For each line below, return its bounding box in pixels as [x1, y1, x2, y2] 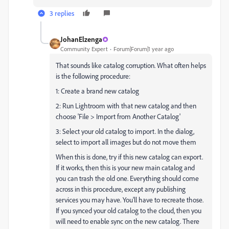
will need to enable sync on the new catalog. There [56, 217, 199, 225]
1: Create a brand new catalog [56, 86, 139, 95]
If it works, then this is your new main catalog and [56, 163, 195, 172]
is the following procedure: [56, 72, 132, 80]
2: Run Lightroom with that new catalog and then [56, 101, 196, 110]
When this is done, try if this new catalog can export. [56, 152, 203, 161]
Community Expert [60, 45, 108, 53]
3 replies [50, 9, 74, 17]
